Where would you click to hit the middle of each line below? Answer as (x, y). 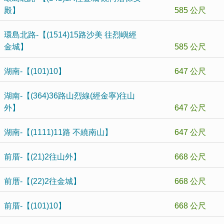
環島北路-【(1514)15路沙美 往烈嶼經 (70, 35)
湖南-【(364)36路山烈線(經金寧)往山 (69, 96)
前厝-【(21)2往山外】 (42, 157)
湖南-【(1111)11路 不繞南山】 (58, 132)
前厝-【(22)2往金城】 (42, 181)
